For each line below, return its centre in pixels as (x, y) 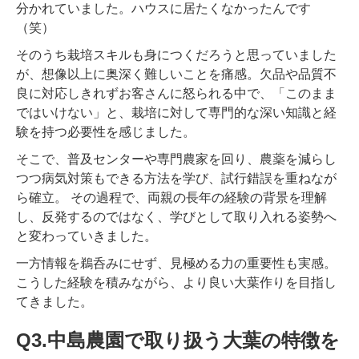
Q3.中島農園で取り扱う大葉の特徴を (178, 340)
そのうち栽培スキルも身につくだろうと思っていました (176, 54)
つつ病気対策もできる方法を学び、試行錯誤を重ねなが (176, 178)
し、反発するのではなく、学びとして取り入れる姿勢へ (176, 216)
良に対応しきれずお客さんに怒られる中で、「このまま (176, 93)
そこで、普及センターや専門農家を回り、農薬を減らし (176, 159)
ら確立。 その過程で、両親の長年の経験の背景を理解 (171, 197)
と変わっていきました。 (87, 236)
